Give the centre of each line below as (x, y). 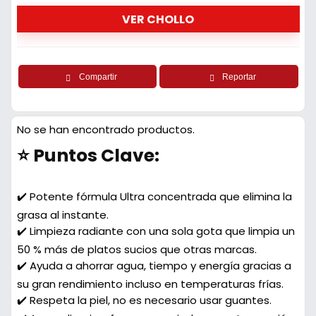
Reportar (239, 77)
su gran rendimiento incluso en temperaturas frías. (150, 284)
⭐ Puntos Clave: (88, 156)
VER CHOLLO (158, 19)
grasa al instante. (62, 215)
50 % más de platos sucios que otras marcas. (136, 249)
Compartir (98, 77)
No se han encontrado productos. (105, 129)
